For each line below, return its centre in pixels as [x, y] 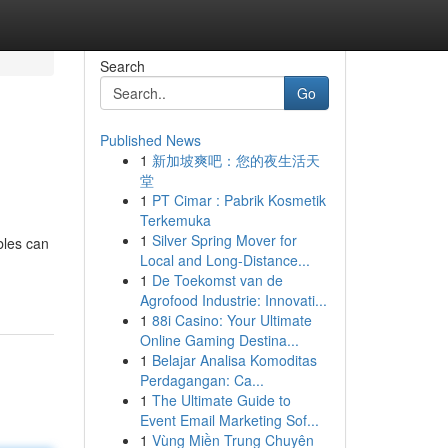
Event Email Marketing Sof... [229, 420]
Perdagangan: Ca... [201, 380]
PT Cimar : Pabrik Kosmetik [238, 200]
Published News [150, 140]
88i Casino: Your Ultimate [231, 320]
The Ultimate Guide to [221, 400]
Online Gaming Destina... [219, 340]
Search [122, 66]
